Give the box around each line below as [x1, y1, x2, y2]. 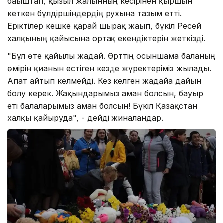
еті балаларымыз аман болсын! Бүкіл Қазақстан [7, 100, 197, 111]
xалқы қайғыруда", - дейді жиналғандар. [7, 112, 166, 123]
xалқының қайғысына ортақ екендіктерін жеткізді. [7, 33, 205, 43]
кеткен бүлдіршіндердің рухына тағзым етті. [7, 8, 182, 18]
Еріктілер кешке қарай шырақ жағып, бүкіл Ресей [7, 20, 201, 31]
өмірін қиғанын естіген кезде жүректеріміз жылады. [7, 63, 211, 73]
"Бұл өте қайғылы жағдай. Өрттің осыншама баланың [7, 50, 215, 61]
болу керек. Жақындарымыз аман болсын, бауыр [7, 88, 203, 98]
